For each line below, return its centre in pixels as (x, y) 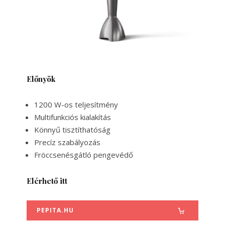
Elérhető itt (47, 181)
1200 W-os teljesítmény (76, 105)
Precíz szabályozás (67, 142)
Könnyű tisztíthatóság (72, 130)
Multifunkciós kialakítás (72, 117)
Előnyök (41, 79)
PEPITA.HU (55, 210)
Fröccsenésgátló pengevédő (83, 155)
